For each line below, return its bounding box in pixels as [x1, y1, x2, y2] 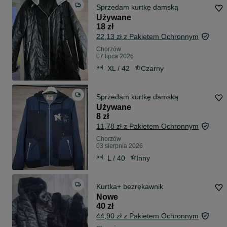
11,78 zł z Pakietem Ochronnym [96, 122, 199, 131]
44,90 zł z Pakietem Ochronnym [96, 212, 199, 220]
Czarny [141, 64, 164, 72]
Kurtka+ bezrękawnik [96, 182, 163, 191]
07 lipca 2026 [96, 53, 134, 60]
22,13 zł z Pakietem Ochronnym [96, 32, 199, 41]
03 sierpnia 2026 [96, 142, 143, 150]
